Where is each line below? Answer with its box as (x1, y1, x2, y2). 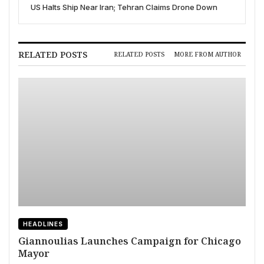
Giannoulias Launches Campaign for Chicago (18, 233, 241, 247)
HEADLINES (23, 220, 64, 227)
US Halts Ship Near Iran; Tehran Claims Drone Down (31, 2, 217, 12)
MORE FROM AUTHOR (174, 50, 241, 59)
